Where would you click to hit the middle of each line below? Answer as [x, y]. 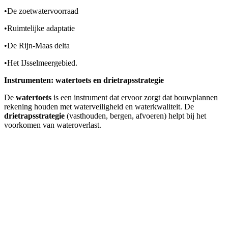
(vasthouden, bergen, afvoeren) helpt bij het [135, 116]
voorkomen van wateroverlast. [53, 125]
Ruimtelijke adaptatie [41, 28]
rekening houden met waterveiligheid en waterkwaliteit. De [99, 107]
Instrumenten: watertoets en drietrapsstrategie [84, 80]
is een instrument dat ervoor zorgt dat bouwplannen [135, 98]
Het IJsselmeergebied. [42, 63]
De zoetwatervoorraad [43, 11]
